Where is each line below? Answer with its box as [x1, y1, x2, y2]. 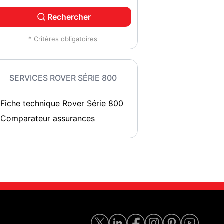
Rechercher [47, 12, 91, 22]
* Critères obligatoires [28, 35, 97, 43]
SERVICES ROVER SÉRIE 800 [9, 73, 117, 83]
